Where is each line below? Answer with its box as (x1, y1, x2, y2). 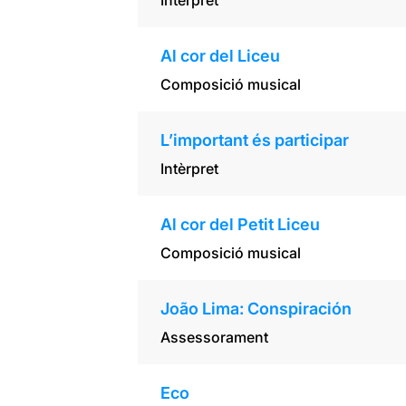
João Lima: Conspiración (159, 299, 352, 319)
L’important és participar (159, 130, 349, 150)
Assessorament (159, 328, 268, 347)
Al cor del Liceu (159, 46, 280, 66)
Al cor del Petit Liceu (159, 215, 320, 235)
